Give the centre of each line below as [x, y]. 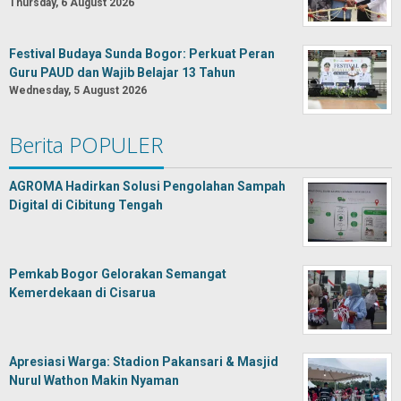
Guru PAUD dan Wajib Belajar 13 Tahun [122, 72]
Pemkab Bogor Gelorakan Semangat [118, 273]
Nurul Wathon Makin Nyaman [94, 380]
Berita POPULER [86, 144]
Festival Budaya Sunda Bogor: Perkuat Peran [142, 53]
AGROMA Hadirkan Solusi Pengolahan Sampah [147, 186]
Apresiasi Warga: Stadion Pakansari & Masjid [144, 361]
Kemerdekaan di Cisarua [82, 292]
